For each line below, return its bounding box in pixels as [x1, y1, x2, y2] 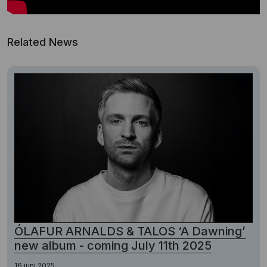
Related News [7, 36, 78, 48]
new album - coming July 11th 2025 [14, 238, 212, 253]
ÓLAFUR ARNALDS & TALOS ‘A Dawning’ [14, 223, 246, 238]
